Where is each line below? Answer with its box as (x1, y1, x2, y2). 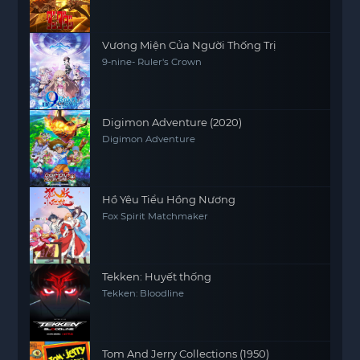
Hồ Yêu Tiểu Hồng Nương (102, 192, 236, 206)
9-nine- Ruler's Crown (102, 55, 202, 67)
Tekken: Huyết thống (102, 269, 212, 283)
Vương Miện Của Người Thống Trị (102, 38, 277, 51)
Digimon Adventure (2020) (102, 115, 243, 129)
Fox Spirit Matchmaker (102, 210, 209, 222)
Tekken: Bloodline (102, 287, 185, 299)
